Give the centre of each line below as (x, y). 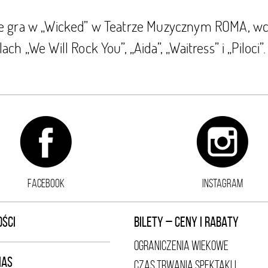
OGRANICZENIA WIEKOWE (181, 246)
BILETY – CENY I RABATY (186, 222)
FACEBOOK (46, 183)
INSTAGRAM (222, 183)
